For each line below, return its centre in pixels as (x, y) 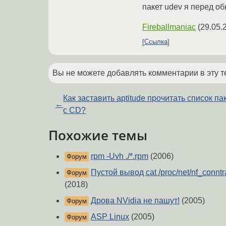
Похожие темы (98, 135)
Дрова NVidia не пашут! (135, 201)
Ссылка (156, 42)
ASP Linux (110, 217)
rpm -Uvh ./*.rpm (120, 156)
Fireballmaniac (169, 27)
